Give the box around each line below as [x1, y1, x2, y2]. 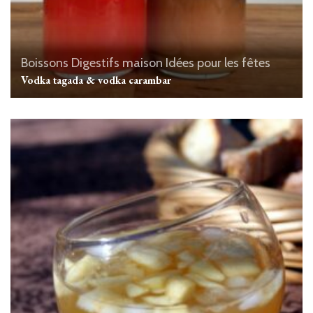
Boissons [21, 54, 68, 71]
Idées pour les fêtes [166, 54, 270, 71]
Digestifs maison [71, 54, 163, 71]
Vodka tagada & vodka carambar [21, 73, 171, 87]
